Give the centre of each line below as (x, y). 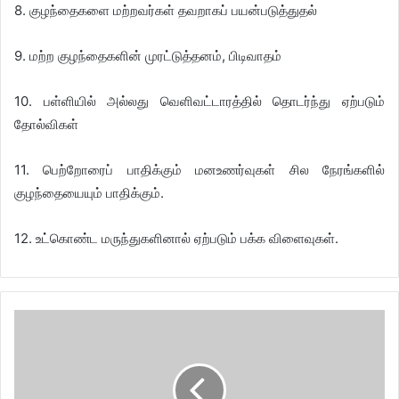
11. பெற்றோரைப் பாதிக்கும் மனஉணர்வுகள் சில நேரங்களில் (199, 170)
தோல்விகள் (46, 124)
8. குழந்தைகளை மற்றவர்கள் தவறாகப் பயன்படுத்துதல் (166, 10)
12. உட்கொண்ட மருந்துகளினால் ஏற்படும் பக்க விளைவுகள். (176, 238)
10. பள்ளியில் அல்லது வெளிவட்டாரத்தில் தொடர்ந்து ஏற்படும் (199, 101)
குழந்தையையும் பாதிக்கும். (89, 193)
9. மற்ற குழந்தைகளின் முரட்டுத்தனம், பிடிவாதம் (148, 56)
